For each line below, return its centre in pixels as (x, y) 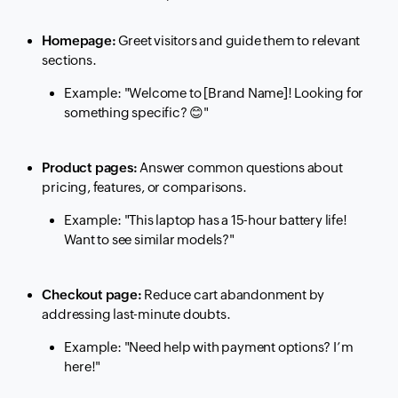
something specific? (127, 113)
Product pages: (90, 168)
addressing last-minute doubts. (136, 314)
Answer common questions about (240, 168)
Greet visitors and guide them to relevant (238, 41)
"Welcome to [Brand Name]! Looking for (244, 93)
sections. (69, 60)
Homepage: (79, 41)
